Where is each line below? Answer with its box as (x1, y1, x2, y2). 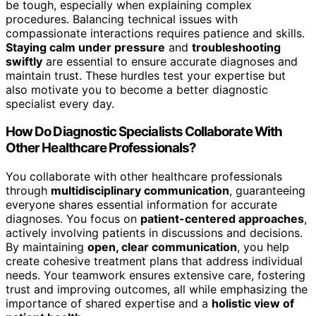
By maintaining (6, 240, 87, 255)
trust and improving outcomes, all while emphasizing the (6, 282, 308, 297)
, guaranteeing (229, 183, 305, 198)
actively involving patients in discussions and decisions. (6, 226, 303, 241)
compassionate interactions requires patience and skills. (6, 25, 305, 40)
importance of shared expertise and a (6, 296, 212, 311)
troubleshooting (192, 39, 281, 54)
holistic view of (212, 296, 294, 311)
